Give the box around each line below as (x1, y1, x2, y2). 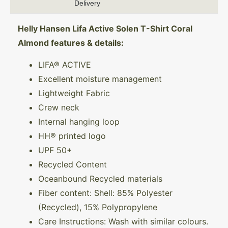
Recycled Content (38, 159, 107, 169)
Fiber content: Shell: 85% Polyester (38, 187, 173, 198)
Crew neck (38, 102, 79, 112)
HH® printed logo (38, 130, 106, 141)
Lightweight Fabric (38, 88, 110, 98)
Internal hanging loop (38, 116, 120, 127)
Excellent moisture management (38, 73, 162, 84)
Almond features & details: (18, 37, 124, 48)
